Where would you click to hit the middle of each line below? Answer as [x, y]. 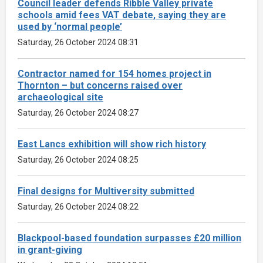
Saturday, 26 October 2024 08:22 [78, 206]
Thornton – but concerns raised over [100, 85]
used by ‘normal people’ [70, 26]
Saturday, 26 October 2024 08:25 [78, 159]
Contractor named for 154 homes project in [114, 73]
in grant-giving [50, 249]
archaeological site [60, 97]
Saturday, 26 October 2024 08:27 [78, 112]
